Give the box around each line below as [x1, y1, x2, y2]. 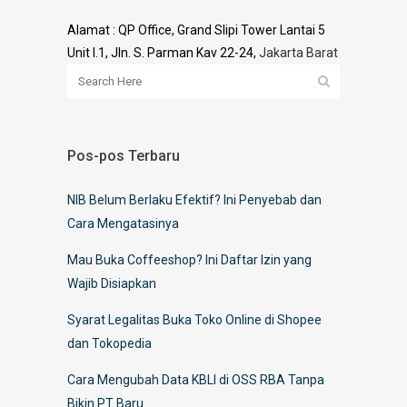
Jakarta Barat [259, 45, 338, 60]
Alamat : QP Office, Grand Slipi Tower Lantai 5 [67, 22, 325, 37]
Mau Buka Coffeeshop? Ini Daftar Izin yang [67, 252, 312, 267]
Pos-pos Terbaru [67, 146, 180, 164]
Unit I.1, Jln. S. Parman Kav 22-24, [67, 45, 259, 60]
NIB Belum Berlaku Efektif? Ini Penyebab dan [67, 192, 322, 207]
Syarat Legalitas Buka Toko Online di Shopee [67, 312, 322, 327]
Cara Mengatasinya [67, 215, 179, 231]
